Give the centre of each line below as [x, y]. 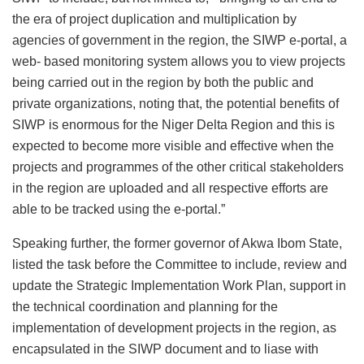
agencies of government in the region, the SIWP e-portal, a [180, 40]
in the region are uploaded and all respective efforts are [170, 188]
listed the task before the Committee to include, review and [180, 264]
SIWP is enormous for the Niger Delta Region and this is [173, 124]
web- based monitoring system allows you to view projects [179, 61]
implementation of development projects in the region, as [174, 327]
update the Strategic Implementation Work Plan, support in [179, 285]
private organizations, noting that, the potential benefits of [175, 103]
